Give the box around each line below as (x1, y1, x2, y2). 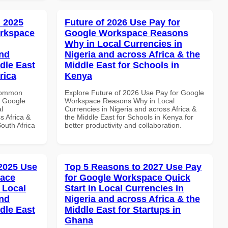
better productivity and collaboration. (65, 121, 182, 129)
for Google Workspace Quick (65, 172, 190, 183)
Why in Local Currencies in (65, 38, 182, 49)
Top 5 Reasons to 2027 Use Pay (65, 161, 202, 172)
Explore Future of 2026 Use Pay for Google (65, 88, 204, 97)
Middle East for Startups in (65, 204, 181, 215)
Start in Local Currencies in (65, 183, 184, 193)
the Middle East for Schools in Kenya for (65, 112, 193, 121)
